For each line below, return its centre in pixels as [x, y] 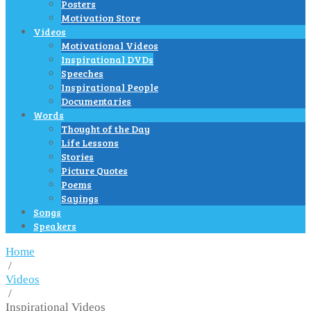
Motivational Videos [110, 45]
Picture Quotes [94, 170]
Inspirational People [110, 87]
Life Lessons [90, 142]
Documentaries [96, 101]
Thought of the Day [106, 128]
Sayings [80, 198]
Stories [77, 156]
